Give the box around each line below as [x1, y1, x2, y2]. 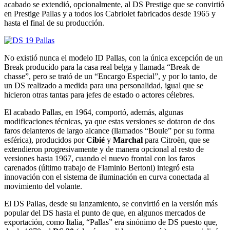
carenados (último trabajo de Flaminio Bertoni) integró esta [4, 163, 194, 172]
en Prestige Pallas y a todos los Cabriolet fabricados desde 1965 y [4, 9, 216, 18]
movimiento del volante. [4, 181, 82, 190]
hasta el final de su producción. [4, 18, 104, 27]
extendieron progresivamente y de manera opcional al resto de [4, 144, 204, 154]
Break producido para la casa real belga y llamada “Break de [4, 62, 200, 71]
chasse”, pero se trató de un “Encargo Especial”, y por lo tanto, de [4, 71, 217, 81]
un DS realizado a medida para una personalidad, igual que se [4, 81, 203, 90]
